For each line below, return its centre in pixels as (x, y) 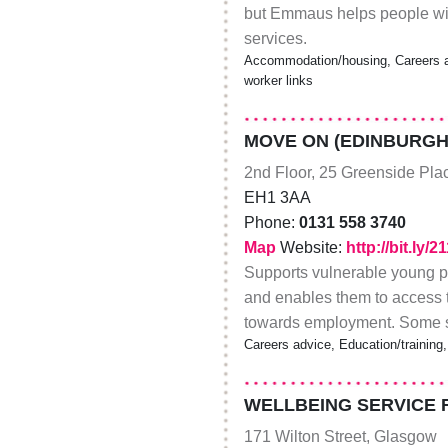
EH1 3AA (277, 197)
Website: (310, 247)
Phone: (271, 222)
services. (275, 38)
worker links (278, 80)
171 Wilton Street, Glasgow (340, 436)
